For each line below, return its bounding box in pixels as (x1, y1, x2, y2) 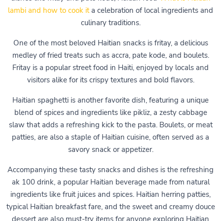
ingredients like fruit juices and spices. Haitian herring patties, (10, 189, 211, 199)
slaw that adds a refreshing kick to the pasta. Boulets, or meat (8, 119, 213, 130)
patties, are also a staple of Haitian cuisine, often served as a (12, 132, 209, 142)
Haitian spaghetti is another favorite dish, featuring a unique (12, 95, 209, 105)
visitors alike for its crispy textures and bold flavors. (27, 74, 194, 85)
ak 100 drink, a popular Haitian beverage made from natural (11, 177, 210, 187)
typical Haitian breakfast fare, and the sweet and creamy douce (6, 201, 215, 212)
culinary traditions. (80, 17, 141, 28)
